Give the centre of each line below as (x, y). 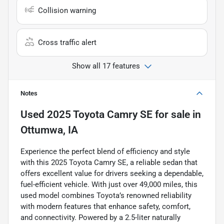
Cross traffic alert (67, 42)
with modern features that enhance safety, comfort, (105, 206)
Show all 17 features (106, 66)
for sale (171, 114)
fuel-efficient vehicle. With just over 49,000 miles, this (109, 184)
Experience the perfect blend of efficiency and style (105, 151)
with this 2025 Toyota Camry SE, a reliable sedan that (109, 162)
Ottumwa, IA (49, 130)
